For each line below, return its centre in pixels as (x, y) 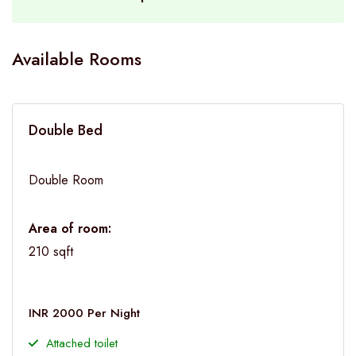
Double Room (66, 180)
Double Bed (66, 130)
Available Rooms (77, 59)
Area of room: (70, 228)
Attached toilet (82, 343)
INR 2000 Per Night (84, 313)
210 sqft (51, 252)
